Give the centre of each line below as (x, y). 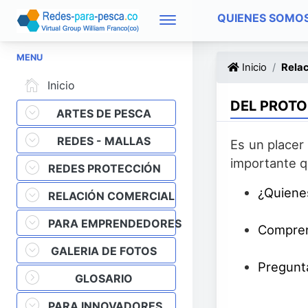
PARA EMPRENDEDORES (115, 223)
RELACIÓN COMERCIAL (111, 196)
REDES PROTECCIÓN (104, 168)
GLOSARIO (103, 278)
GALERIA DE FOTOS (103, 251)
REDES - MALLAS (103, 141)
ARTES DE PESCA (103, 113)
